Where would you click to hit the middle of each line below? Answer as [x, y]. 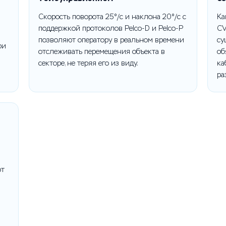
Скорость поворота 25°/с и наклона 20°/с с [112, 17]
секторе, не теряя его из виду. [89, 63]
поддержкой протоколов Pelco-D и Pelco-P [111, 29]
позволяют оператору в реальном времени [111, 40]
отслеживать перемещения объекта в [102, 52]
